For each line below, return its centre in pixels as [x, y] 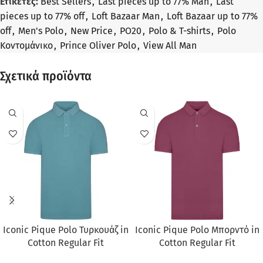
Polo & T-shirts [179, 31]
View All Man [170, 46]
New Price [92, 31]
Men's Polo [41, 31]
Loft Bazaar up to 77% [212, 16]
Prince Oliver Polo [98, 46]
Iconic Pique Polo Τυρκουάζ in [66, 230]
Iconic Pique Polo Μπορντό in [197, 230]
